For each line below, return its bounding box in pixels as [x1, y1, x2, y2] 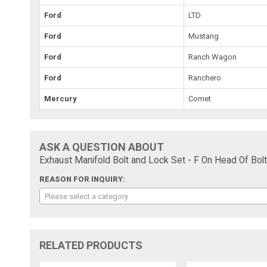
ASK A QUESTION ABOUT [39, 140, 164, 153]
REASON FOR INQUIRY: [39, 175, 126, 184]
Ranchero [188, 73, 222, 82]
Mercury [44, 94, 77, 103]
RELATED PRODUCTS [39, 238, 143, 252]
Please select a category [45, 191, 129, 201]
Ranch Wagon [188, 52, 237, 61]
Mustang [188, 31, 219, 41]
